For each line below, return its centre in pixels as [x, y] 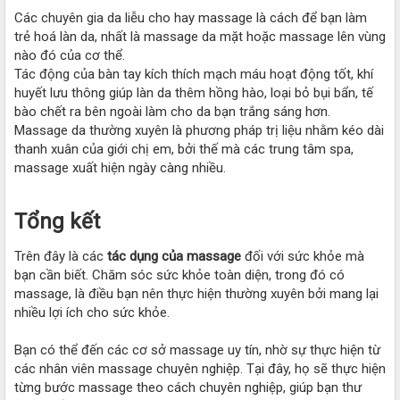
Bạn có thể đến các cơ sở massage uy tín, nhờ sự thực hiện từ [197, 350]
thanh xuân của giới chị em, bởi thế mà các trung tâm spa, [184, 149]
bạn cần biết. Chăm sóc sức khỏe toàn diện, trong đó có [179, 275]
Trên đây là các [61, 256]
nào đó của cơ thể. [70, 55]
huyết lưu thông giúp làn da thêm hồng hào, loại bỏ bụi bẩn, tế [194, 92]
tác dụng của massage [174, 256]
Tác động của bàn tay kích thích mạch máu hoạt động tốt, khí [194, 74]
